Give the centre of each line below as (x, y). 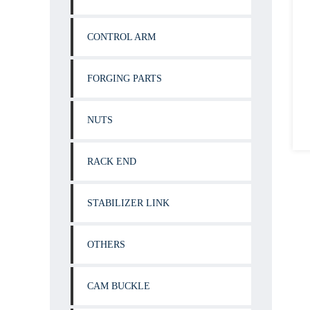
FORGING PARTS (125, 79)
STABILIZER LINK (128, 203)
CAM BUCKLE (119, 286)
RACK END (112, 162)
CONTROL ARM (121, 37)
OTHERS (106, 245)
